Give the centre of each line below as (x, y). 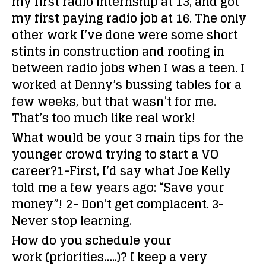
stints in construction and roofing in (118, 52)
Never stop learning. (72, 221)
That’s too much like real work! (104, 118)
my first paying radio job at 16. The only (129, 18)
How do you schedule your (92, 240)
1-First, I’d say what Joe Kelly (144, 171)
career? (34, 171)
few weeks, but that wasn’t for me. (114, 102)
